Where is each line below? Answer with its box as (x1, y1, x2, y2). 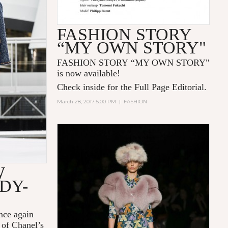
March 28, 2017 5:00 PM (57, 98, 117, 105)
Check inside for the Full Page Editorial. (57, 82, 207, 93)
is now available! (57, 68, 121, 79)
